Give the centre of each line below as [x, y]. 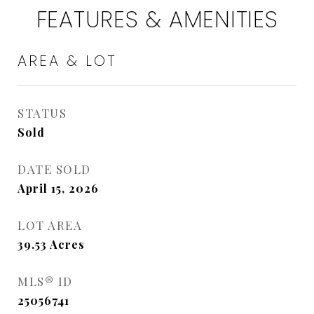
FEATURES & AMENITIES [157, 19]
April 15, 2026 [58, 188]
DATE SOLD [54, 169]
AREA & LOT [67, 61]
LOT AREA [50, 225]
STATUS [42, 113]
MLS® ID [45, 281]
